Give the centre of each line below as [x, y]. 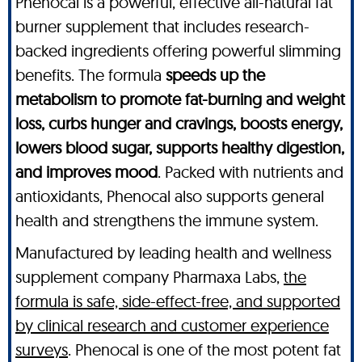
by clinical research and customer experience [172, 325]
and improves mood [86, 171]
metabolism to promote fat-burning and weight [180, 99]
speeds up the [215, 74]
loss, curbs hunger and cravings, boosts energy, [179, 123]
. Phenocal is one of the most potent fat [204, 349]
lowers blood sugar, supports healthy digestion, [180, 147]
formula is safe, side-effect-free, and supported [178, 301]
